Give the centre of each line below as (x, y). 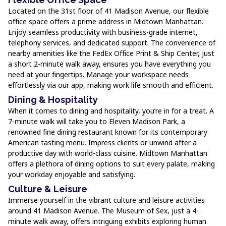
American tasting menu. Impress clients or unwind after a (102, 143)
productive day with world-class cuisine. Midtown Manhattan (108, 153)
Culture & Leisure (48, 189)
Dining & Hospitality (53, 100)
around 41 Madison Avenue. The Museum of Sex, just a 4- (103, 211)
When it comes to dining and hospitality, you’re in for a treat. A (111, 111)
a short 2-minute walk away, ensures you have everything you (109, 64)
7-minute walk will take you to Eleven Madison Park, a (97, 121)
